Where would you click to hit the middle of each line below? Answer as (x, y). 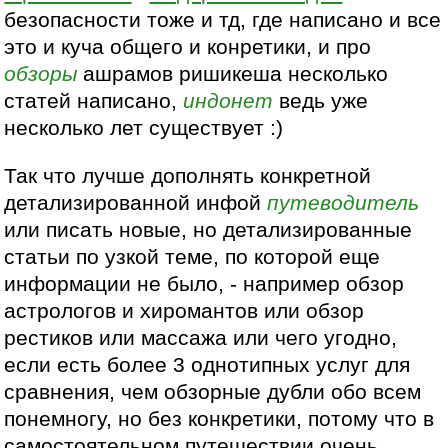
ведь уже (321, 100)
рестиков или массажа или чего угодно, (201, 337)
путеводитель (343, 202)
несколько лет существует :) (144, 127)
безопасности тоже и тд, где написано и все (223, 19)
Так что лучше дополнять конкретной (188, 175)
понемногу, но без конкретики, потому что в (219, 418)
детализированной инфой (136, 202)
